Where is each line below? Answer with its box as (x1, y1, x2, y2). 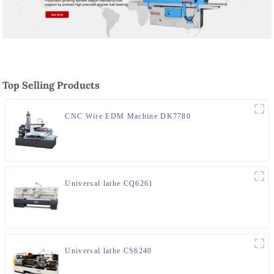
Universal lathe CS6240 (65, 246, 152, 256)
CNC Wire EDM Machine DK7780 (65, 112, 191, 121)
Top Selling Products (2, 79, 100, 92)
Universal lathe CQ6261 (65, 179, 154, 188)
